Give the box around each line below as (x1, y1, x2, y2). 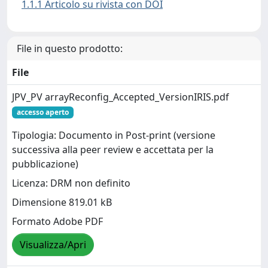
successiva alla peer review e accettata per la (12, 143, 214, 157)
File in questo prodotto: (17, 42, 123, 55)
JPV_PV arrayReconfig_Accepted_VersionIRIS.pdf (12, 90, 229, 103)
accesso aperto (16, 107, 69, 117)
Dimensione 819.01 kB (12, 196, 112, 209)
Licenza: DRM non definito (12, 176, 130, 190)
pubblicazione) (12, 157, 78, 171)
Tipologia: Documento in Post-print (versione (12, 129, 215, 142)
